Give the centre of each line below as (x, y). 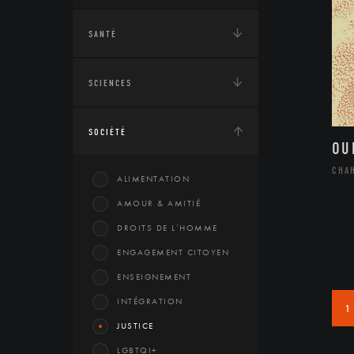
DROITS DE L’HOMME (168, 228)
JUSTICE (136, 326)
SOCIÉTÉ (107, 132)
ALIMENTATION (153, 179)
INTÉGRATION (150, 301)
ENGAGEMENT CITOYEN (173, 252)
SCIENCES (110, 83)
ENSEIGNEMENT (154, 277)
